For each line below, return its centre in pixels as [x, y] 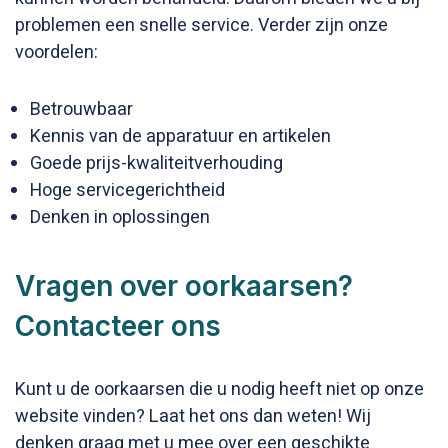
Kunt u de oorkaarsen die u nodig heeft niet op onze [219, 389]
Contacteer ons [118, 326]
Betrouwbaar [81, 109]
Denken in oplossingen [120, 217]
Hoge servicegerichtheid [127, 190]
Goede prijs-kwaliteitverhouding [156, 163]
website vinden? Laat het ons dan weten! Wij [193, 416]
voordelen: [56, 52]
